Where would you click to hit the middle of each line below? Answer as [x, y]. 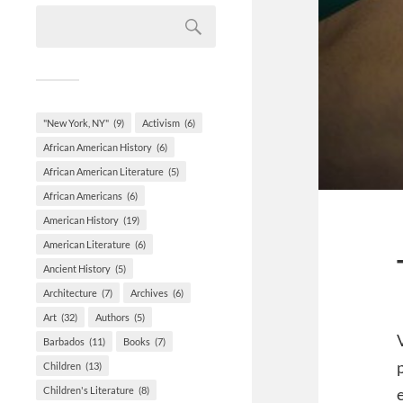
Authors [112, 318]
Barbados [64, 342]
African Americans [83, 196]
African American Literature [103, 172]
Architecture [70, 293]
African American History [98, 148]
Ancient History [77, 269]
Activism [161, 123]
